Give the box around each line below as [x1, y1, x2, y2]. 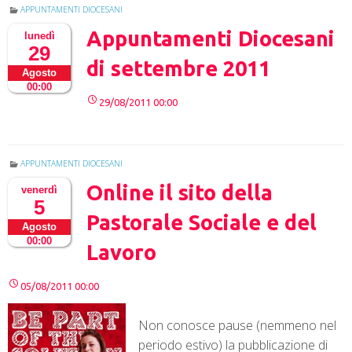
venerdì [21, 184, 57, 196]
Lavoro [86, 240, 156, 265]
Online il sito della [86, 181, 273, 205]
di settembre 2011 [86, 57, 270, 81]
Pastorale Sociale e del [86, 211, 317, 235]
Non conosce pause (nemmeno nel [138, 317, 336, 335]
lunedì [24, 30, 55, 42]
